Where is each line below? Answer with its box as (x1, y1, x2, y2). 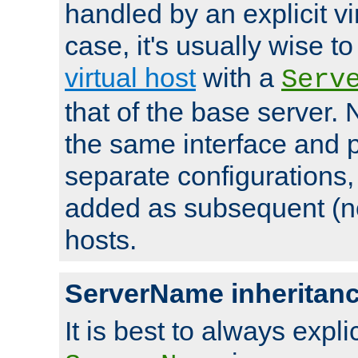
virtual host (65, 62, 196, 93)
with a (196, 62, 281, 93)
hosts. (65, 224, 137, 255)
